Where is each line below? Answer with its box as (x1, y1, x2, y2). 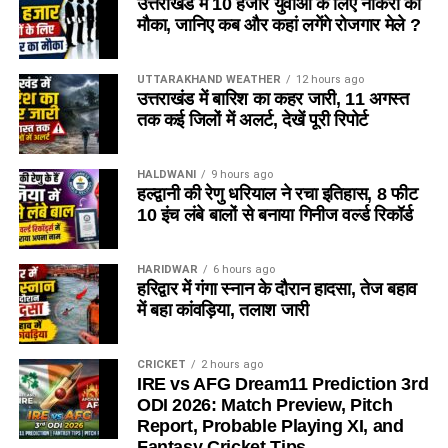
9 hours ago (210, 167, 273, 181)
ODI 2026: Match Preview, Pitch (136, 394, 393, 415)
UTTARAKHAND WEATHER (136, 72, 281, 86)
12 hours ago (295, 72, 364, 86)
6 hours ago (212, 262, 275, 276)
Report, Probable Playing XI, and (136, 415, 404, 436)
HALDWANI (136, 167, 196, 181)
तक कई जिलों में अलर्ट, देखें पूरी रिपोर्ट (136, 109, 369, 130)
